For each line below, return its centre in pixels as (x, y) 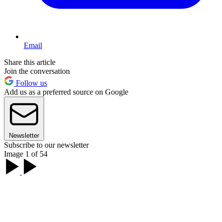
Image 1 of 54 (26, 154)
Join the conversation (37, 71)
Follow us (30, 83)
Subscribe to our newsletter (46, 145)
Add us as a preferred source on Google (66, 92)
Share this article (30, 62)
